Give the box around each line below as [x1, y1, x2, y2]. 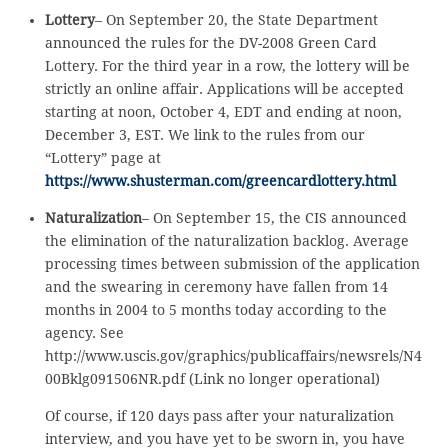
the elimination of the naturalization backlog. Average [44, 232, 409, 249]
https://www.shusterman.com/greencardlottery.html [44, 172, 396, 189]
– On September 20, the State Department [94, 11, 378, 28]
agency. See [44, 324, 124, 341]
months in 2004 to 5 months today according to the [44, 301, 387, 318]
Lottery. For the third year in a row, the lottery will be [44, 57, 410, 74]
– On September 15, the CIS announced [141, 209, 407, 226]
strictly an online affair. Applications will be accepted [44, 80, 404, 97]
